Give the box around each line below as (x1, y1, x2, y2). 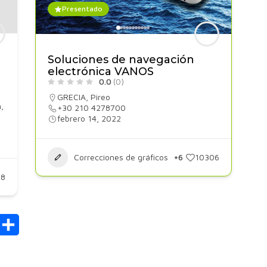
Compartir (19, 219, 62, 230)
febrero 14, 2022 (57, 113, 121, 123)
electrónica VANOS (47, 65, 154, 78)
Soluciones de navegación (47, 53, 194, 66)
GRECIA (57, 92, 86, 102)
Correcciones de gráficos (73, 152, 168, 162)
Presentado (61, 4, 103, 13)
